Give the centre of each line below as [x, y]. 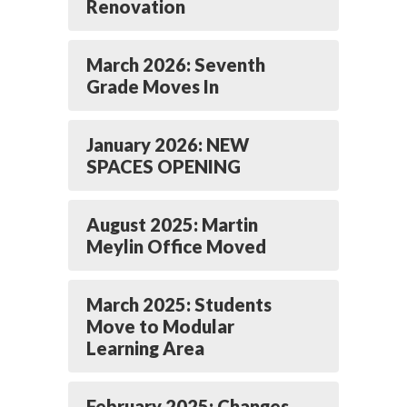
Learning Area [145, 348]
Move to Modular [160, 326]
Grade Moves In [153, 86]
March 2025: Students [179, 304]
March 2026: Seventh [176, 65]
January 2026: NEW [168, 144]
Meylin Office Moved [176, 246]
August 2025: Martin [172, 224]
